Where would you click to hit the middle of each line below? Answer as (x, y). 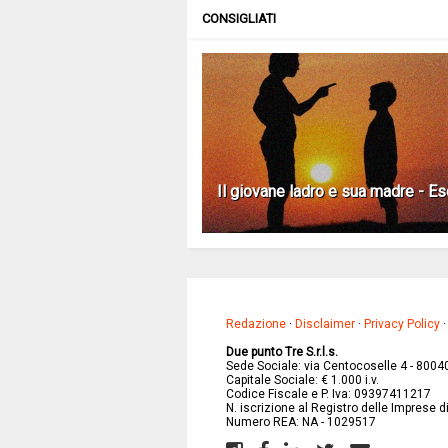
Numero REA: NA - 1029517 (300, 421)
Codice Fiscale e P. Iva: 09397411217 (328, 393)
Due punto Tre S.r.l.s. (281, 351)
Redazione (255, 323)
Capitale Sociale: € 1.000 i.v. (302, 379)
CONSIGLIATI (238, 18)
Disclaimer (324, 323)
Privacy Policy (401, 323)
